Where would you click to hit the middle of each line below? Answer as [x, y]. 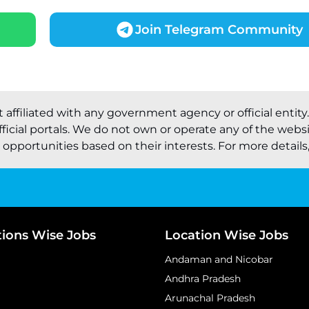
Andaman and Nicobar [219, 259]
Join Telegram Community [219, 30]
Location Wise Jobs [227, 235]
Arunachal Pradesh [210, 298]
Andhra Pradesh [203, 279]
